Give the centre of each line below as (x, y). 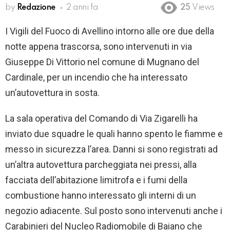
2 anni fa (82, 7)
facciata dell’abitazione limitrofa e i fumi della (96, 180)
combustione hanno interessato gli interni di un (101, 196)
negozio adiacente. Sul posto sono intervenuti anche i (114, 211)
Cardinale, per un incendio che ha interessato (96, 78)
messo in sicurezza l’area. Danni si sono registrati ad (111, 149)
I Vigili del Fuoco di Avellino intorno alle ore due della (110, 31)
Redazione (36, 7)
